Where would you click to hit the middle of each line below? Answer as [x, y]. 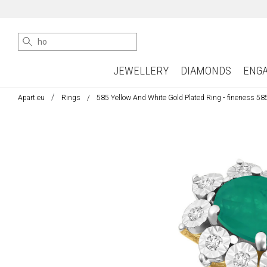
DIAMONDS [206, 71]
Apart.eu [31, 98]
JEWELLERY [141, 71]
